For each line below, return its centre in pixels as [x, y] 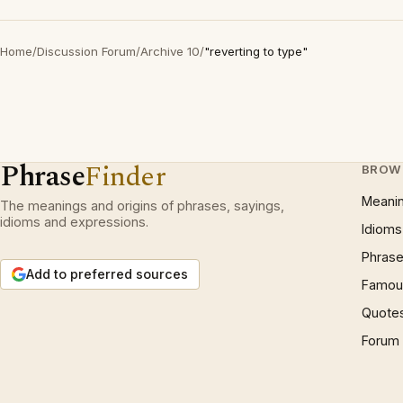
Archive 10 [170, 51]
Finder [125, 177]
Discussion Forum [86, 51]
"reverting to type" [256, 51]
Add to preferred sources [107, 274]
